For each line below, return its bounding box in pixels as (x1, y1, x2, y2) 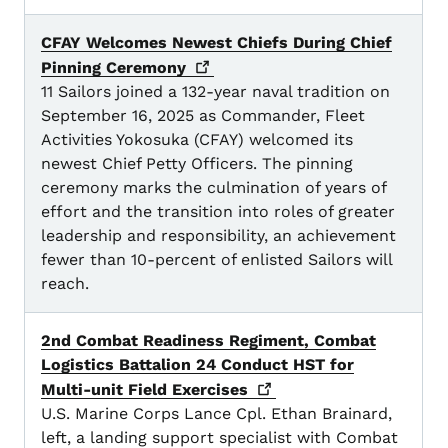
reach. (41, 274, 89, 294)
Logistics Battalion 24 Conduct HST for (41, 355, 354, 375)
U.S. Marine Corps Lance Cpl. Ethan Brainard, (41, 404, 392, 424)
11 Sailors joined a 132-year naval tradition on (41, 82, 390, 102)
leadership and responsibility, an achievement (41, 226, 396, 246)
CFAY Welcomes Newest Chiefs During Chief (41, 33, 392, 53)
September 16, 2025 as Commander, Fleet (41, 106, 365, 126)
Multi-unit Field (41, 380, 172, 400)
